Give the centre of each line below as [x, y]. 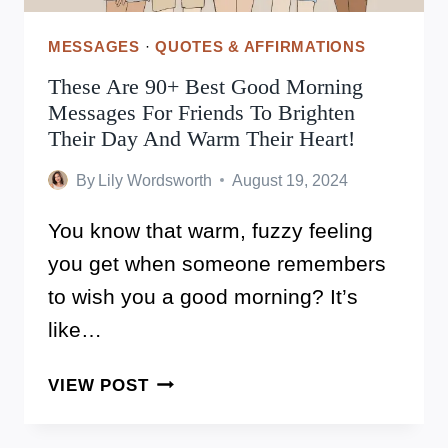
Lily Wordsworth [155, 180]
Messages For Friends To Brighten [201, 112]
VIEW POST [98, 385]
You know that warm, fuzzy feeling [210, 230]
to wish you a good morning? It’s [203, 296]
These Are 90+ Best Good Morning [205, 86]
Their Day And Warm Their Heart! [201, 138]
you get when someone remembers [217, 263]
